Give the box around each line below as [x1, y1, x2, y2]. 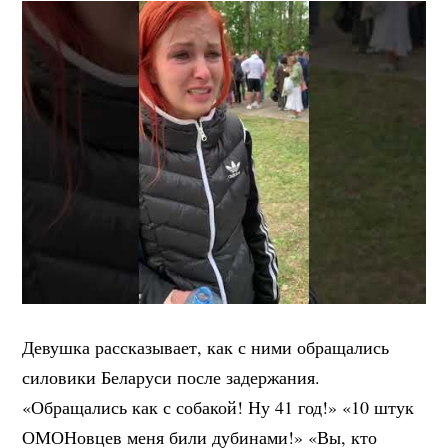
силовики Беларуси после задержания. [22, 364, 321, 389]
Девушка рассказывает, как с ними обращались [22, 334, 390, 359]
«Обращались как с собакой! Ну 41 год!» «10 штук [22, 394, 415, 419]
